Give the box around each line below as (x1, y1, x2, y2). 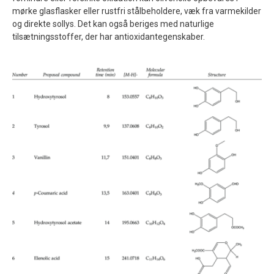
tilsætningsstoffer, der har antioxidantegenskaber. (12, 32, 205, 42)
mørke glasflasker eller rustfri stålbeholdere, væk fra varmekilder (12, 6, 261, 17)
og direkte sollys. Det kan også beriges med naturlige (12, 19, 214, 29)
